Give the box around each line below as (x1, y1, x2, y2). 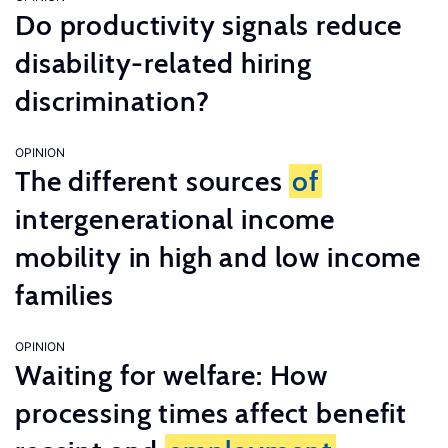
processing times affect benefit (15, 396, 408, 430)
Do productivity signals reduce (15, 8, 403, 42)
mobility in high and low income (15, 240, 422, 274)
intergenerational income (15, 202, 336, 236)
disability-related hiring (15, 46, 312, 80)
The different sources (15, 164, 290, 198)
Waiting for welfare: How (15, 358, 329, 392)
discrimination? (15, 84, 210, 118)
